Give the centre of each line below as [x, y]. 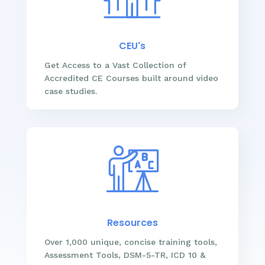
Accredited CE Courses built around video [131, 78]
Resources [132, 222]
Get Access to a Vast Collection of [115, 65]
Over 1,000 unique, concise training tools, [130, 242]
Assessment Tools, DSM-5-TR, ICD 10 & [125, 255]
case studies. [70, 91]
